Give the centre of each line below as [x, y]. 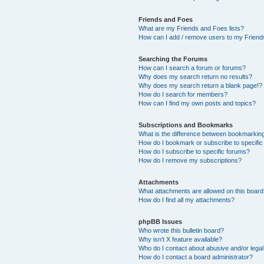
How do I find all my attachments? [187, 199]
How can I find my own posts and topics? [197, 103]
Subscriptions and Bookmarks [186, 125]
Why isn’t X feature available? [181, 239]
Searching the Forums [173, 59]
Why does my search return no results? [196, 76]
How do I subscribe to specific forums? [194, 151]
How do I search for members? [183, 94]
